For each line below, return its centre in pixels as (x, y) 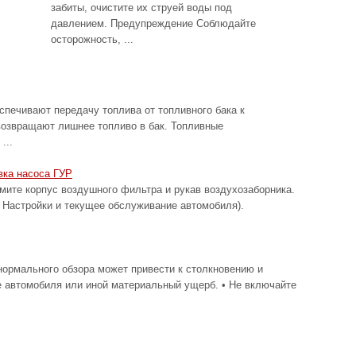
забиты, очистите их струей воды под (141, 8)
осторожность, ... (92, 39)
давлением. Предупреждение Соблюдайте (153, 23)
